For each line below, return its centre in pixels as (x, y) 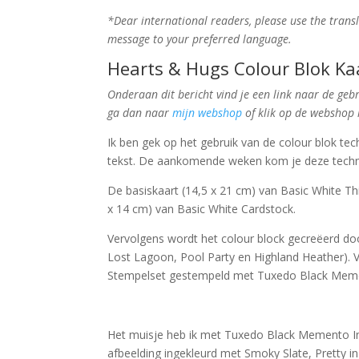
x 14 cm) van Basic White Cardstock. (202, 209)
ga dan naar (140, 113)
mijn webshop (208, 113)
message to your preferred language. (200, 39)
